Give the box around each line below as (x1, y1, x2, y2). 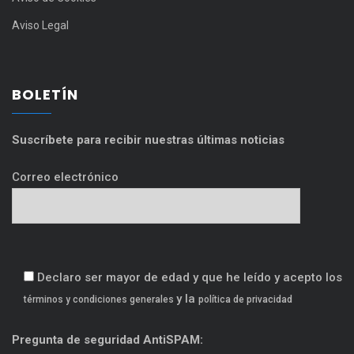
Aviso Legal (12, 19, 69, 32)
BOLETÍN (12, 85, 78, 105)
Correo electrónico (12, 170, 119, 185)
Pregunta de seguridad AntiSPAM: (12, 333, 203, 348)
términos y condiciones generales (24, 294, 176, 306)
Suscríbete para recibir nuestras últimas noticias (12, 133, 284, 148)
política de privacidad (198, 294, 292, 306)
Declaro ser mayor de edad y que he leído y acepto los (37, 270, 342, 285)
